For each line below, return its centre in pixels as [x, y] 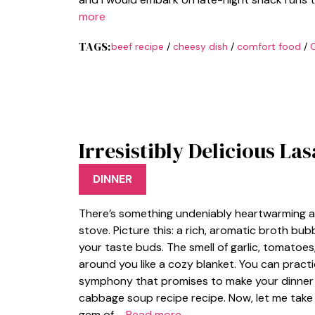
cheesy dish [200, 46]
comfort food [269, 46]
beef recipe [137, 46]
